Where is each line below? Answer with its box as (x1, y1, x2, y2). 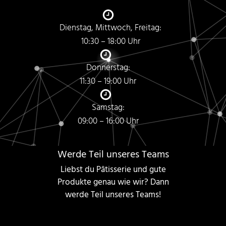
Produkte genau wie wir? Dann (57, 176, 169, 190)
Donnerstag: (86, 61, 130, 75)
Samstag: (91, 101, 125, 115)
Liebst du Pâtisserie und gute (60, 163, 166, 177)
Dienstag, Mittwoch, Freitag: (60, 21, 161, 35)
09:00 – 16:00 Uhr (77, 115, 139, 129)
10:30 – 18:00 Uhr (81, 35, 140, 49)
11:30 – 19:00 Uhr (80, 75, 136, 89)
